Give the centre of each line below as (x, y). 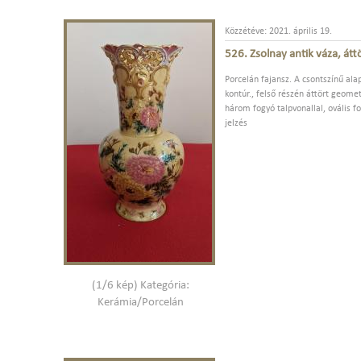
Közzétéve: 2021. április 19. (278, 32)
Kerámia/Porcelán (140, 302)
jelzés (236, 124)
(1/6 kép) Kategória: (140, 285)
